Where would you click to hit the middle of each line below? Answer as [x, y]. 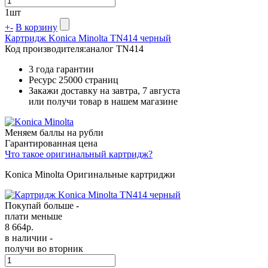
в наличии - [29, 237]
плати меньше [33, 216]
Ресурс [44, 80]
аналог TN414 [115, 48]
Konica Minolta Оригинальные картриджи [90, 174]
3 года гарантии [61, 69]
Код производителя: [45, 48]
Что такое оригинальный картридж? [79, 154]
